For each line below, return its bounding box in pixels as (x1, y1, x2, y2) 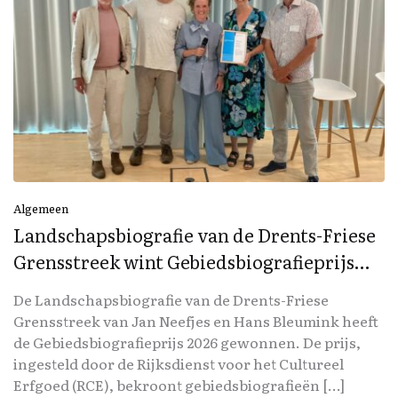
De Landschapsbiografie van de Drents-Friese (13, 289, 329, 311)
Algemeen (13, 200, 68, 218)
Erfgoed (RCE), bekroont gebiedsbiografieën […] (13, 374, 345, 396)
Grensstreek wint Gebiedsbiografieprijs (13, 248, 354, 275)
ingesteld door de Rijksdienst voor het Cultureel (13, 353, 344, 375)
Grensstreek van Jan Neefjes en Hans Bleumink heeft (13, 310, 378, 332)
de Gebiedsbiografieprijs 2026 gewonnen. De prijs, (13, 331, 361, 354)
